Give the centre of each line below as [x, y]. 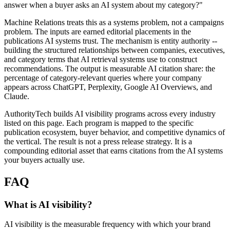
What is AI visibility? [48, 204]
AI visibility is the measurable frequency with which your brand [107, 224]
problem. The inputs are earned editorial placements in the [98, 31]
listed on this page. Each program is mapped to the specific [99, 123]
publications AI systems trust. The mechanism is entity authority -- [111, 41]
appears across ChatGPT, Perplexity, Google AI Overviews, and [108, 87]
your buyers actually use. [44, 160]
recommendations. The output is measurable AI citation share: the [110, 68]
